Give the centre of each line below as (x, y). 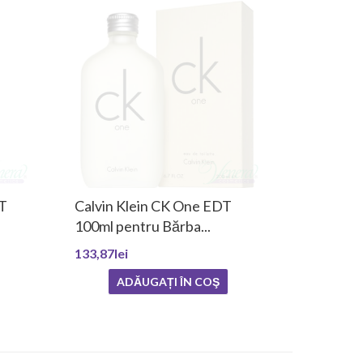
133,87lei (101, 254)
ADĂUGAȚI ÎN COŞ (168, 282)
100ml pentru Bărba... (143, 226)
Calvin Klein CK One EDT (153, 206)
